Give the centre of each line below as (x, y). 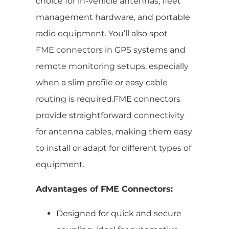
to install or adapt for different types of (113, 148)
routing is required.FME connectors (108, 99)
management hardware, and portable (113, 17)
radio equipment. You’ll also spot (102, 33)
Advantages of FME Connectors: (104, 189)
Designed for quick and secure (119, 213)
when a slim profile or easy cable (102, 82)
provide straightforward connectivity (110, 115)
